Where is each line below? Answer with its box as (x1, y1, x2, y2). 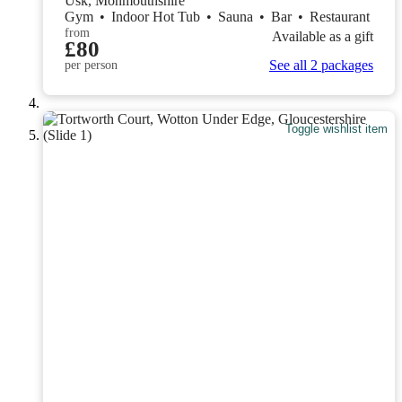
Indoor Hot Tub (111, 8, 204, 24)
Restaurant (310, 8, 370, 24)
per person (65, 57, 118, 72)
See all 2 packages (269, 57, 373, 73)
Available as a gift (272, 29, 373, 44)
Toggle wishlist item (285, 121, 389, 135)
